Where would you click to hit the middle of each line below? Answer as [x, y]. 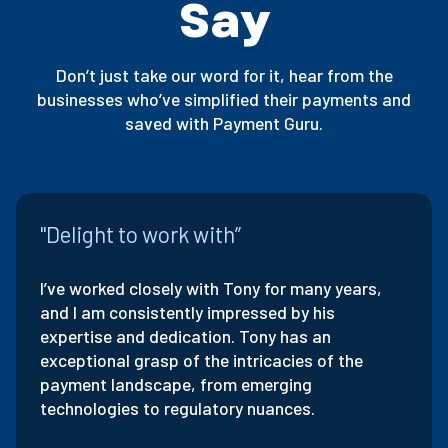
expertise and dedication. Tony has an [185, 335]
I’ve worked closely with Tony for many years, [211, 287]
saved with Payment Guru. [224, 122]
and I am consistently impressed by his [187, 311]
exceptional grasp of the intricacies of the [201, 359]
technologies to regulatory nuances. [177, 407]
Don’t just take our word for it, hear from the [224, 74]
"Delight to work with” [140, 233]
